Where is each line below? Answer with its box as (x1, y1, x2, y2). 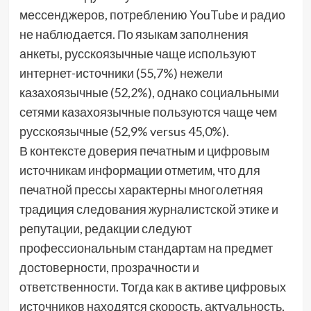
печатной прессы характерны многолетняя (19, 182, 263, 198)
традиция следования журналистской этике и (19, 201, 278, 217)
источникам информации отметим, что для (19, 162, 260, 178)
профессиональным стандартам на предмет (19, 240, 273, 256)
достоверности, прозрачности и (19, 260, 199, 276)
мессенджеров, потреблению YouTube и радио (19, 7, 285, 23)
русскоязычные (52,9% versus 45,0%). (19, 124, 229, 140)
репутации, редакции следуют (19, 221, 192, 237)
